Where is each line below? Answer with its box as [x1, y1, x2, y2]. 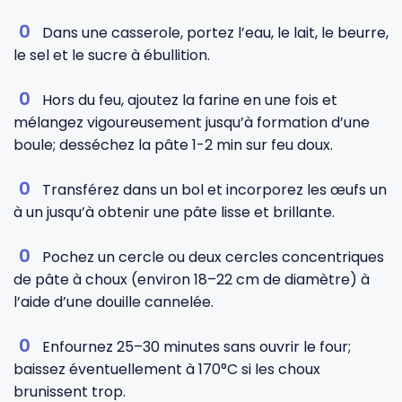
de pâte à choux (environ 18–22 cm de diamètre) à [13, 269, 370, 290]
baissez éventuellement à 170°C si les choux [13, 359, 320, 380]
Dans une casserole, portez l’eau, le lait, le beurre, [42, 22, 389, 43]
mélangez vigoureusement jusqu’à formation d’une [13, 112, 370, 133]
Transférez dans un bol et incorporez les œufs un [42, 179, 387, 200]
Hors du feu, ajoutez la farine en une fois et [42, 90, 337, 110]
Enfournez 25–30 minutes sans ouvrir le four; [42, 336, 351, 357]
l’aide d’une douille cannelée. [13, 292, 214, 312]
